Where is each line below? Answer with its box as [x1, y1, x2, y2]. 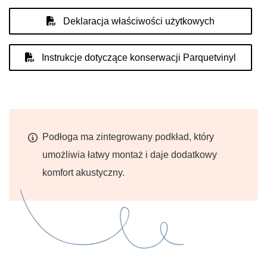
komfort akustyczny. [42, 167, 125, 178]
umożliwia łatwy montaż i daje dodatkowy [42, 150, 217, 160]
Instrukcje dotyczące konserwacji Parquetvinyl [39, 52, 236, 63]
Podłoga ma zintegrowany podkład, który [42, 132, 214, 142]
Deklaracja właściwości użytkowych [61, 16, 215, 26]
